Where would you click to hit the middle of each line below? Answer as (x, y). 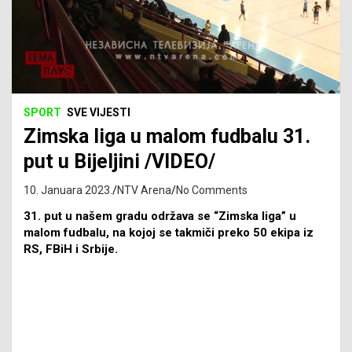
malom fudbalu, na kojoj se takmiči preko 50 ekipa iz (169, 232)
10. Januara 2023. (68, 190)
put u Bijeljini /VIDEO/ (119, 161)
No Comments (212, 190)
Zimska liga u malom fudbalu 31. (167, 136)
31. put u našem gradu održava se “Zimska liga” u (160, 216)
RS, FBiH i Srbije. (71, 249)
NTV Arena (144, 190)
